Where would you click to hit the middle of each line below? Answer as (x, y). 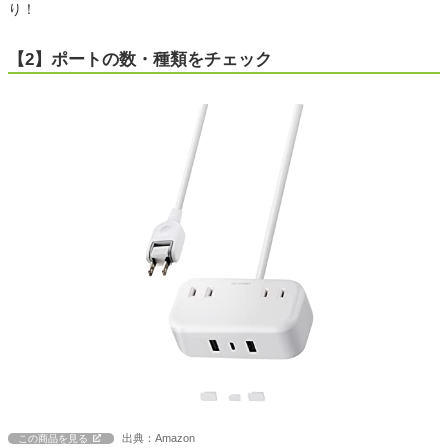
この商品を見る (53, 439)
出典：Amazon (158, 438)
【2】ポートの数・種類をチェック (140, 60)
